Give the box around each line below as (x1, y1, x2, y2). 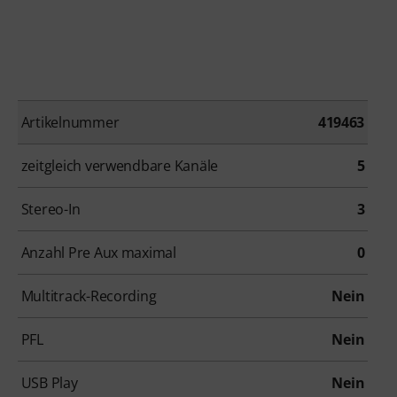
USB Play (20, 373, 78, 393)
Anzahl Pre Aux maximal (20, 243, 176, 263)
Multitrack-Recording (20, 286, 157, 307)
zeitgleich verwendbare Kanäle (20, 156, 219, 176)
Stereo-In (20, 199, 81, 220)
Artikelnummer (20, 113, 120, 133)
